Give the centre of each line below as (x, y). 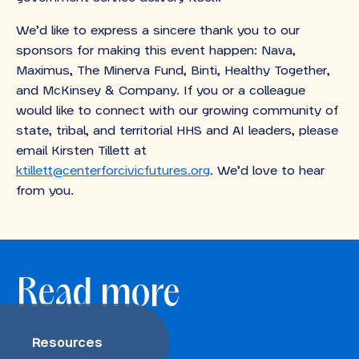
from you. (45, 191)
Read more (98, 295)
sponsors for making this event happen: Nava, (156, 50)
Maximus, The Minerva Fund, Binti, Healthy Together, (173, 71)
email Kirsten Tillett (73, 151)
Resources (67, 343)
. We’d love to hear (267, 171)
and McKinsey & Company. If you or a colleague (161, 91)
